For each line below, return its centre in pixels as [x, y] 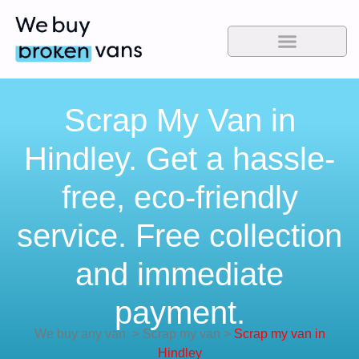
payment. [179, 313]
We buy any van [80, 334]
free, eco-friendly [179, 198]
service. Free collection [179, 236]
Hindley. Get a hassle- [179, 159]
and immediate [179, 274]
